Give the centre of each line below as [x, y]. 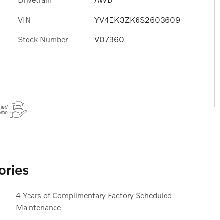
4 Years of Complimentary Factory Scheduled [94, 195]
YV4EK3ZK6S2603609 [137, 20]
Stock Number [43, 39]
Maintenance [38, 207]
